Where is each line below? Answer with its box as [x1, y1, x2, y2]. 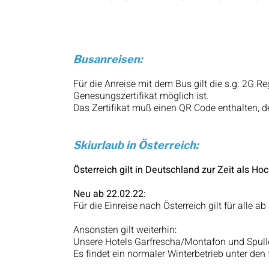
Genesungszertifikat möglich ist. [73, 89, 209, 103]
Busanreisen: [73, 53, 143, 65]
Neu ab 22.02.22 [73, 187, 144, 201]
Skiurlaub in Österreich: [73, 139, 199, 151]
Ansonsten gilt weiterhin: [73, 223, 177, 237]
